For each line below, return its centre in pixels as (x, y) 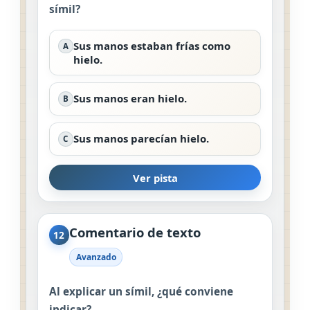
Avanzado (96, 257)
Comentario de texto (135, 232)
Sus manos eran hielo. (130, 99)
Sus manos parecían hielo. (141, 139)
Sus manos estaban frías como (152, 45)
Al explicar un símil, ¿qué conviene (141, 292)
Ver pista (155, 177)
